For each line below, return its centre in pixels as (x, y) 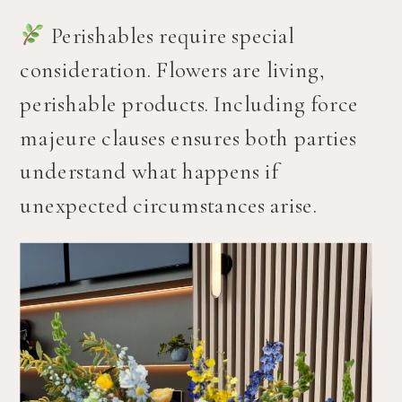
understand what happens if (149, 171)
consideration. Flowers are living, (172, 70)
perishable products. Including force (189, 104)
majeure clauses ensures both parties (188, 138)
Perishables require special (170, 36)
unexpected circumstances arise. (168, 205)
